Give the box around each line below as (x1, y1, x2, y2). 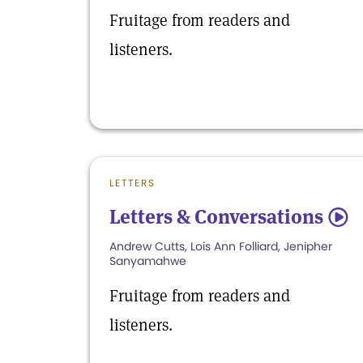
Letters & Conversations (109, 204, 323, 229)
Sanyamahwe (109, 253, 186, 269)
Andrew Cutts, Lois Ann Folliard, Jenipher (109, 238, 332, 254)
